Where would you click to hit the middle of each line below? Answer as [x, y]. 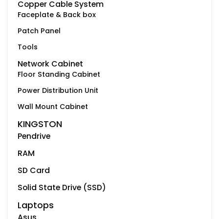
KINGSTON [40, 124]
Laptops [36, 205]
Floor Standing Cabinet [59, 75]
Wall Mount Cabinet [53, 107]
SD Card [34, 171]
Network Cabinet [50, 64]
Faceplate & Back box [57, 15]
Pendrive [34, 136]
